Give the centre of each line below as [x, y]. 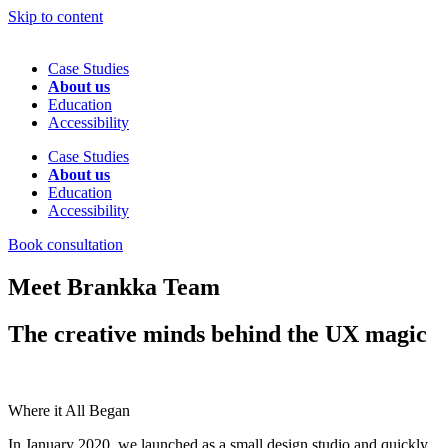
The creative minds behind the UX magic [217, 333]
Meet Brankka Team [114, 286]
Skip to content [55, 16]
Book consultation [65, 244]
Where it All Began [69, 410]
